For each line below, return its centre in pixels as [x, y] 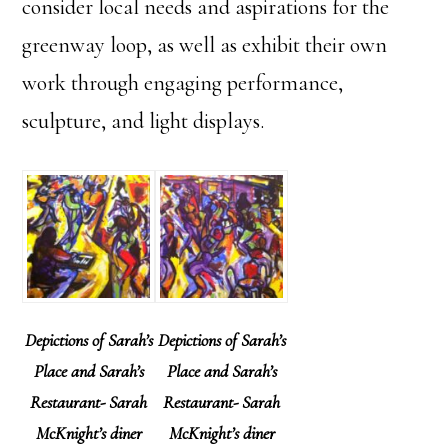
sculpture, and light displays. [143, 120]
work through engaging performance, [183, 82]
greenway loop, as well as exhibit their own [205, 44]
